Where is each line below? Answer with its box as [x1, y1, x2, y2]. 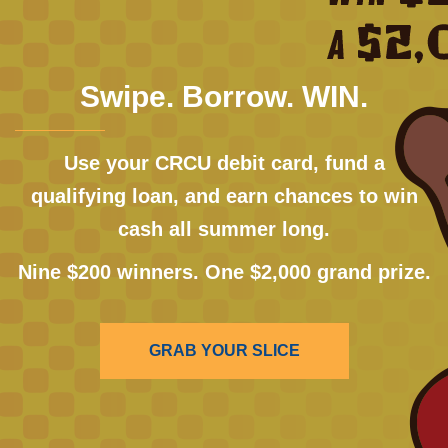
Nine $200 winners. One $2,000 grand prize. [17, 260, 431, 283]
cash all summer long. [118, 217, 330, 240]
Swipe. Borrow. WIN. [80, 79, 368, 113]
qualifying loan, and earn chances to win [30, 184, 418, 207]
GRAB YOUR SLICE [148, 341, 300, 359]
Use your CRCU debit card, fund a [63, 151, 385, 174]
